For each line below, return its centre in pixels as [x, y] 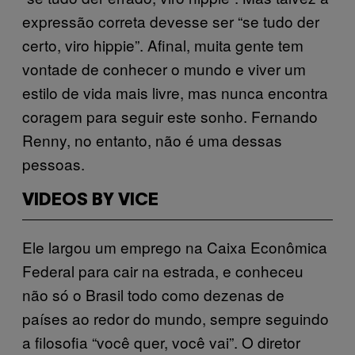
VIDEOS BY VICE [90, 200]
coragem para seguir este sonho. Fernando [170, 116]
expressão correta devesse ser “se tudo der [171, 21]
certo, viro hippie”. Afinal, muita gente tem [163, 44]
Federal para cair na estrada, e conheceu [163, 270]
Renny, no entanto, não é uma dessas [152, 139]
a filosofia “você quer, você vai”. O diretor [161, 342]
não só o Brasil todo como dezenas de [153, 294]
